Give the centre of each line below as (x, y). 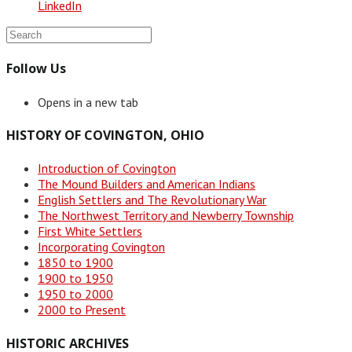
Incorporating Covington (101, 247)
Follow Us (36, 69)
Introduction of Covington (107, 169)
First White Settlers (90, 231)
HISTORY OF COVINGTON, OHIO (105, 135)
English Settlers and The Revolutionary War (152, 200)
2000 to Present (82, 310)
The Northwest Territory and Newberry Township (166, 216)
